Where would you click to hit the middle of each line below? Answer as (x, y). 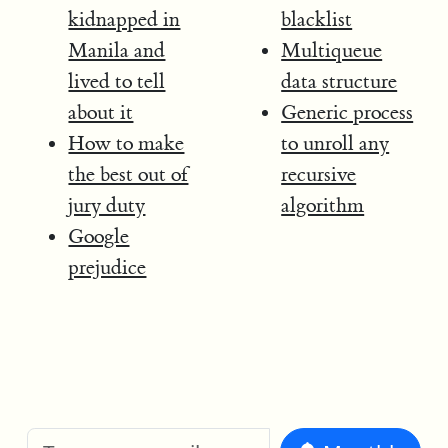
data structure (339, 81)
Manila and (117, 50)
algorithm (323, 205)
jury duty (107, 205)
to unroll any (335, 143)
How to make (126, 143)
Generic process (347, 112)
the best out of (128, 174)
